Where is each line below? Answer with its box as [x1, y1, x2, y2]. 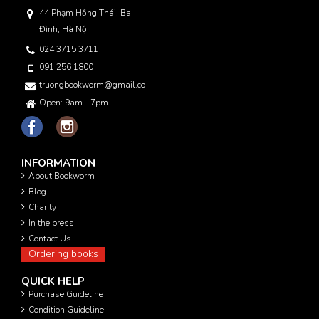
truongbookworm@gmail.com [39, 78, 153, 90]
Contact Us [28, 232, 71, 244]
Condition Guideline [28, 303, 104, 315]
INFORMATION [21, 155, 95, 170]
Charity [28, 201, 56, 213]
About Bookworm [28, 169, 95, 182]
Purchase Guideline [28, 288, 103, 300]
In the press [28, 216, 74, 229]
